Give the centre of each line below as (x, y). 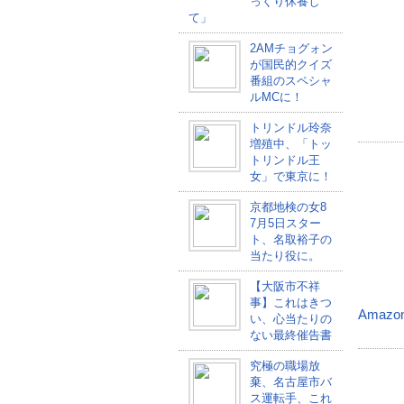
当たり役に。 (285, 256)
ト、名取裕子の (290, 239)
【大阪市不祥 (285, 286)
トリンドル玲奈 (290, 128)
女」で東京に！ (290, 176)
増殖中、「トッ (290, 144)
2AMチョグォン (291, 48)
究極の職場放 (285, 366)
